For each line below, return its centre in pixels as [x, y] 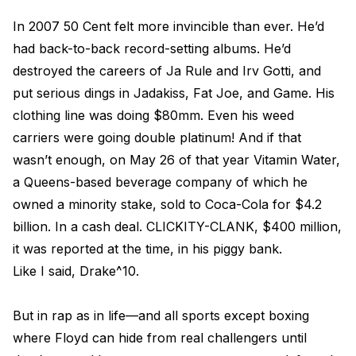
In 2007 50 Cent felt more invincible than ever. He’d [168, 26]
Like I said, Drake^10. [76, 271]
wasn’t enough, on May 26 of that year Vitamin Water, [176, 160]
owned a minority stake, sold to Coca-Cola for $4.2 [167, 204]
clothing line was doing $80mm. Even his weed [153, 115]
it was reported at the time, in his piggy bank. [147, 249]
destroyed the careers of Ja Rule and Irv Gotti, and [167, 71]
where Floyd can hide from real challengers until [160, 338]
